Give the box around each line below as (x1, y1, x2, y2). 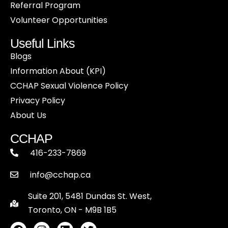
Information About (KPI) (10, 65, 106, 77)
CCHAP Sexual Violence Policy (10, 80, 128, 92)
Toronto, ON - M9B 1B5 (28, 204, 117, 216)
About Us (10, 109, 46, 122)
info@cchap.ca (30, 168, 91, 181)
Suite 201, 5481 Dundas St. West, (28, 190, 152, 202)
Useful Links (10, 36, 75, 51)
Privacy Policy (10, 95, 65, 107)
